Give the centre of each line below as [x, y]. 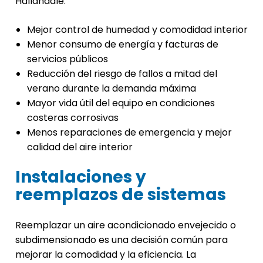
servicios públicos [68, 59]
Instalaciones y [81, 177]
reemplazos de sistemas [121, 195]
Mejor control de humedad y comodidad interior [137, 30]
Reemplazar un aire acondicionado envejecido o [126, 225]
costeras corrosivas [73, 118]
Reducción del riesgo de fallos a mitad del [122, 74]
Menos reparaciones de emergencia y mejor [129, 133]
